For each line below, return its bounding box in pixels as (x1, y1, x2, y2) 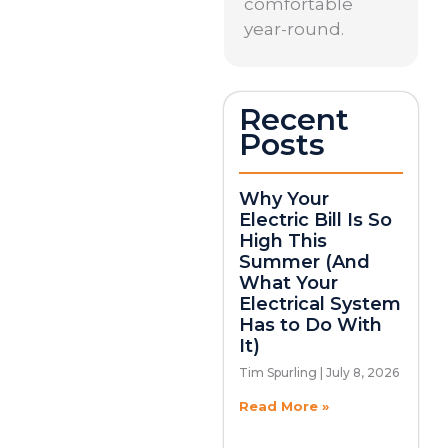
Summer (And (239, 251, 370, 274)
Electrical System (239, 293, 401, 316)
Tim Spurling (239, 365, 320, 381)
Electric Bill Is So (239, 209, 392, 232)
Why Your (239, 188, 329, 211)
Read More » (239, 398, 329, 415)
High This (239, 230, 327, 253)
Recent (239, 101, 349, 139)
